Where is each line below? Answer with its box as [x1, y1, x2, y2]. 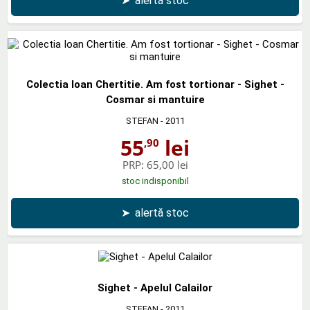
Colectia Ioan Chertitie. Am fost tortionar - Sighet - [26, 77, 284, 91]
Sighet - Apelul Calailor [98, 281, 212, 294]
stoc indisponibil [121, 175, 189, 186]
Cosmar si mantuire [105, 93, 205, 106]
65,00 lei [146, 157, 188, 172]
